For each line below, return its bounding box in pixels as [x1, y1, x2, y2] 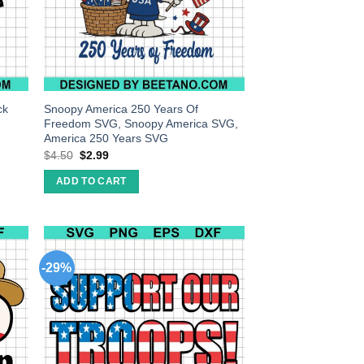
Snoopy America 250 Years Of [44, 102, 199, 116]
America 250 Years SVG [44, 132, 169, 145]
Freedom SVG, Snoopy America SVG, [44, 117, 239, 131]
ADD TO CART [55, 176, 127, 187]
